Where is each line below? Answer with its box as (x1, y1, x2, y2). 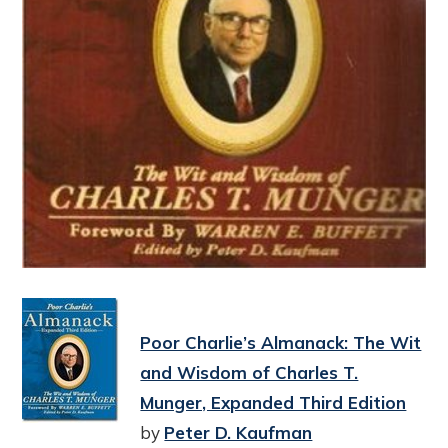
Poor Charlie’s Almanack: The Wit (140, 332, 422, 354)
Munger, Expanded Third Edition (140, 392, 407, 414)
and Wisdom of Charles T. (140, 362, 359, 384)
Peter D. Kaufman (164, 422, 313, 444)
